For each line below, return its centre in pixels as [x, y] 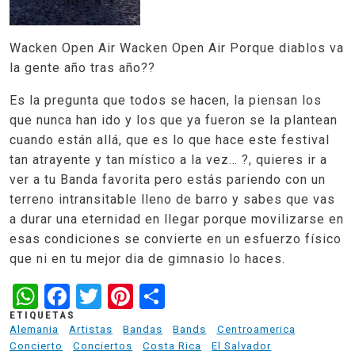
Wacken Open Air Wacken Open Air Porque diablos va [177, 48]
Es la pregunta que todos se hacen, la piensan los [166, 101]
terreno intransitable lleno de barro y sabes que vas [172, 200]
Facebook [126, 294]
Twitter [143, 294]
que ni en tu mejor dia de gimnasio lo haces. [149, 259]
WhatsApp [98, 294]
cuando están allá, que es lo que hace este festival [170, 140]
